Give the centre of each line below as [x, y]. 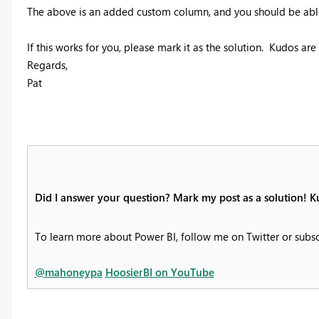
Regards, [47, 64]
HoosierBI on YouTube [159, 272]
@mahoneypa [68, 272]
